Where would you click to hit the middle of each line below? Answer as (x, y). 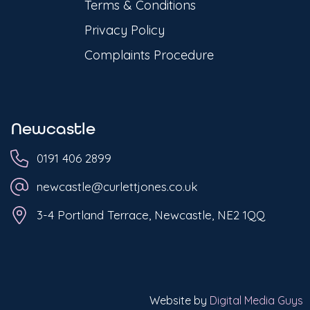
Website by (180, 301)
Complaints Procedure (149, 55)
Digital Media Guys (256, 301)
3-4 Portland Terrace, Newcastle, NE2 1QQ (151, 215)
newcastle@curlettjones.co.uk (117, 187)
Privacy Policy (125, 30)
